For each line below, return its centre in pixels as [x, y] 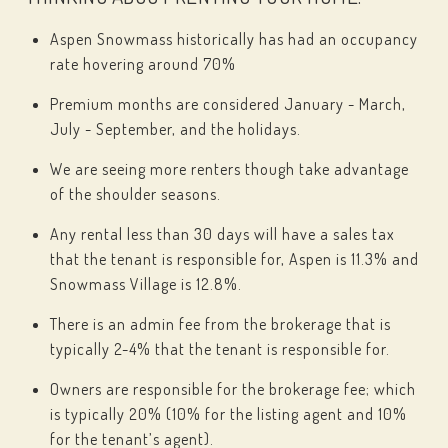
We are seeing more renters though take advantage [229, 169]
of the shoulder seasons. [135, 194]
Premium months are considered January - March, [227, 104]
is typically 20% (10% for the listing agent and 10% [228, 414]
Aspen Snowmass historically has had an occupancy [233, 39]
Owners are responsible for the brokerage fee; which [232, 389]
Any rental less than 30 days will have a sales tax [222, 234]
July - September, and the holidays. [177, 129]
